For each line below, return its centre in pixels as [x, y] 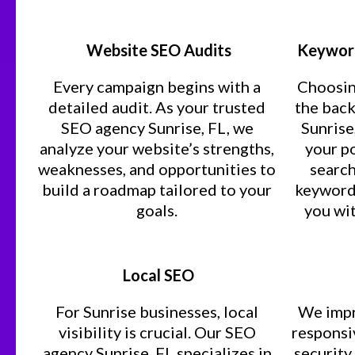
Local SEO [157, 275]
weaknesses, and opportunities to [157, 169]
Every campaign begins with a [157, 86]
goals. [157, 210]
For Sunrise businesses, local [157, 311]
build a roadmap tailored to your [157, 189]
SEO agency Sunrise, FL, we [157, 128]
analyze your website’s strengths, [157, 148]
